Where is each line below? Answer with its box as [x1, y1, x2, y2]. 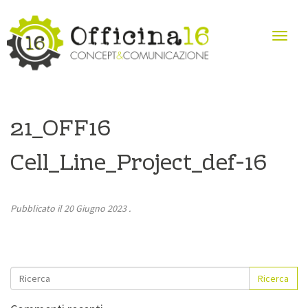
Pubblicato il [10, 201, 64, 214]
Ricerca [258, 272, 289, 285]
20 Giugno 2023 [64, 201, 126, 214]
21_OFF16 [10, 111, 111, 149]
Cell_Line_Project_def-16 [10, 145, 267, 184]
